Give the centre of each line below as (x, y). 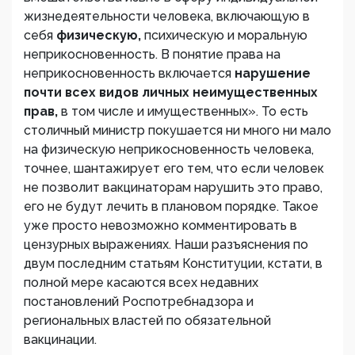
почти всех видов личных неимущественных (171, 93)
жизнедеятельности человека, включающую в (167, 17)
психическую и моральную (226, 36)
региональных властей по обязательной (147, 321)
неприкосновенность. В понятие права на (152, 55)
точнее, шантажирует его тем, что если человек (174, 169)
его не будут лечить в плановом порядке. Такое (171, 207)
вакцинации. (60, 340)
